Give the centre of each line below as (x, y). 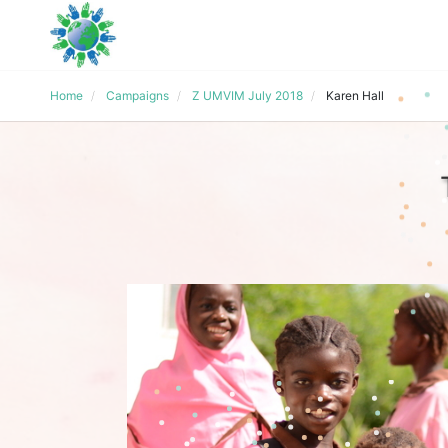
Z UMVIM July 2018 (247, 95)
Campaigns (137, 95)
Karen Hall (355, 95)
